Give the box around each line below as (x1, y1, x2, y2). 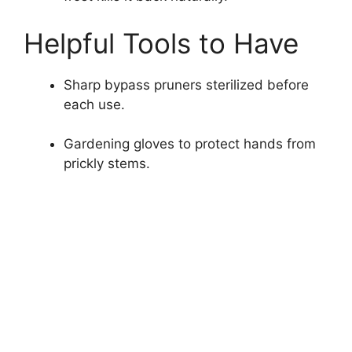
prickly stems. (64, 156, 150, 172)
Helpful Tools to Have (24, 26, 299, 60)
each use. (64, 96, 125, 112)
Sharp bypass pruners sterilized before (64, 76, 309, 93)
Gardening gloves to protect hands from (64, 136, 316, 152)
